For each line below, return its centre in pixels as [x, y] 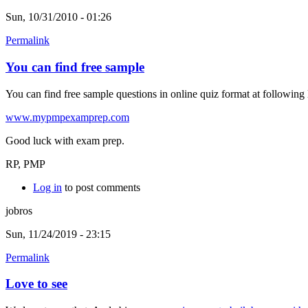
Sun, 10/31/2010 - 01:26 [58, 17]
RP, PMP [25, 164]
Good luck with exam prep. [65, 140]
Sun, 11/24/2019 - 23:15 [58, 234]
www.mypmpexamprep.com [67, 117]
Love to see [36, 284]
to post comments [101, 187]
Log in [47, 187]
